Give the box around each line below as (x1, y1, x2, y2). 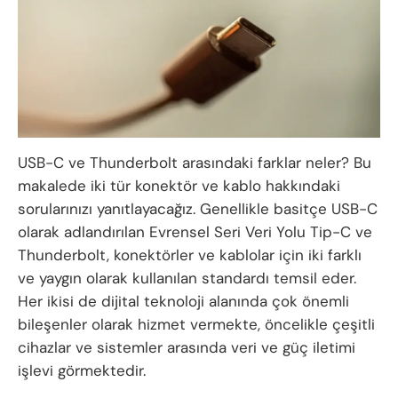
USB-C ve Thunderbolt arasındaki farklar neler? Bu (18, 152, 371, 172)
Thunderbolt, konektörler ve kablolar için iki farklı (18, 244, 362, 265)
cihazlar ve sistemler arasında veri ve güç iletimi (18, 337, 355, 357)
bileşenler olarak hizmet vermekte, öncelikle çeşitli (18, 314, 375, 334)
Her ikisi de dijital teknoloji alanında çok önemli (18, 291, 349, 311)
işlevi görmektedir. (18, 360, 146, 380)
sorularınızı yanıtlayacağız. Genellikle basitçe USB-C (18, 198, 378, 219)
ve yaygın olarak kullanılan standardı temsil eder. (18, 267, 356, 288)
